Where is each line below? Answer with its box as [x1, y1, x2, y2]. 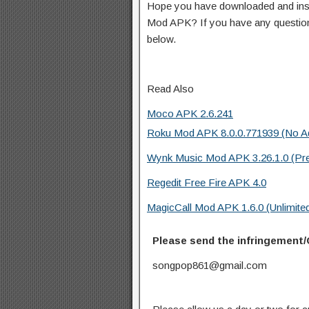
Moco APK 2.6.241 [147, 107, 233, 119]
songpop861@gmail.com [152, 259, 267, 271]
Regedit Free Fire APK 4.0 [147, 176, 266, 188]
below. [147, 32, 176, 45]
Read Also [147, 82, 194, 94]
